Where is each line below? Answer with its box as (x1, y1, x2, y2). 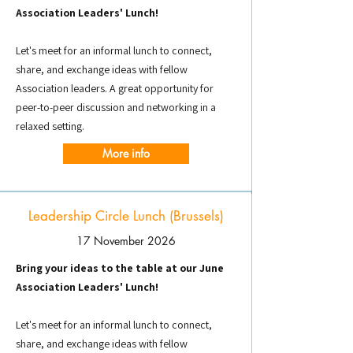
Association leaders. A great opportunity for (16, 81, 214, 95)
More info (102, 146, 150, 161)
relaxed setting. (16, 119, 84, 133)
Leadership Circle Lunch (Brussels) (28, 207, 224, 225)
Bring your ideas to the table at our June (16, 261, 224, 275)
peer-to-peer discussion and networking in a (16, 100, 216, 114)
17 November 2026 (76, 233, 176, 248)
